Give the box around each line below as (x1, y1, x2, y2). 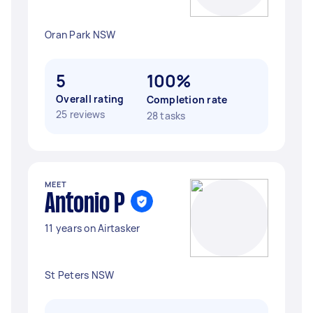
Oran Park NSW (45, 28, 116, 41)
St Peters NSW (45, 268, 115, 282)
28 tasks (146, 109, 186, 122)
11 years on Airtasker (45, 221, 140, 235)
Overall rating (56, 92, 124, 105)
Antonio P (45, 192, 125, 217)
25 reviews (56, 108, 105, 121)
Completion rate (146, 93, 228, 106)
